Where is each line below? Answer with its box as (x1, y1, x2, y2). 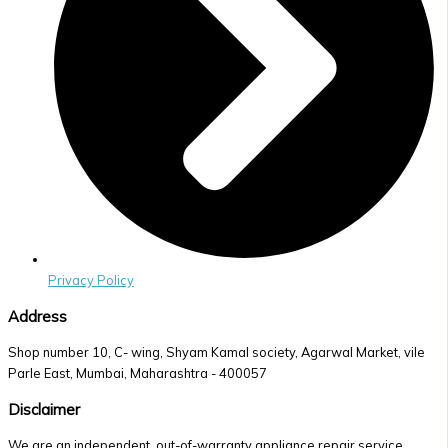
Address (8, 306, 67, 326)
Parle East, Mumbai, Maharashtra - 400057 (8, 364, 267, 381)
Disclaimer (8, 399, 80, 419)
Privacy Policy (48, 271, 134, 288)
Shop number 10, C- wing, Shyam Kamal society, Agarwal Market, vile (8, 343, 425, 360)
